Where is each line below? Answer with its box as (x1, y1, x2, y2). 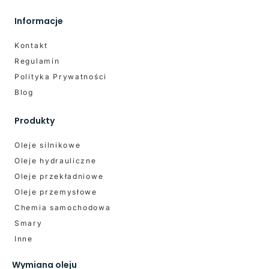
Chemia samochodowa (14, 202, 111, 212)
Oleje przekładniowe (14, 171, 104, 181)
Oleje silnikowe (14, 140, 81, 150)
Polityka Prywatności (14, 71, 107, 81)
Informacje (14, 14, 63, 27)
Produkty (14, 114, 55, 127)
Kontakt (14, 40, 48, 50)
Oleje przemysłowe (14, 187, 97, 196)
